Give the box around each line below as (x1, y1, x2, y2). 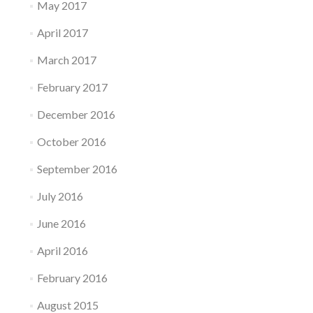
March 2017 (36, 53, 96, 66)
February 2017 (36, 80, 108, 94)
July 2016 (36, 189, 83, 203)
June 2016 (36, 217, 86, 230)
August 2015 (36, 298, 99, 312)
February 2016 (36, 271, 108, 284)
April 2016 (36, 244, 88, 257)
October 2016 (36, 135, 106, 148)
